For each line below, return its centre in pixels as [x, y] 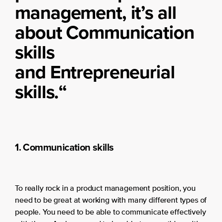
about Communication [105, 32]
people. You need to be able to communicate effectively [111, 213]
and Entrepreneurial [95, 72]
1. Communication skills [64, 147]
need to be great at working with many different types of [111, 201]
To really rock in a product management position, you [105, 189]
